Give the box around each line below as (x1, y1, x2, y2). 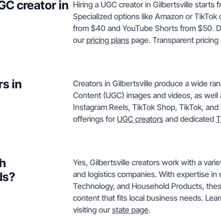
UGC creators (117, 114, 163, 124)
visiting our (73, 205, 112, 215)
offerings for (73, 114, 117, 124)
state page (112, 205, 148, 215)
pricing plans (86, 35, 129, 45)
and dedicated (163, 114, 216, 124)
